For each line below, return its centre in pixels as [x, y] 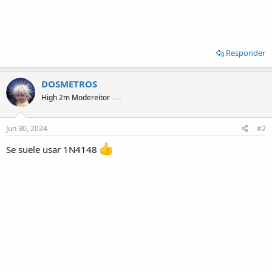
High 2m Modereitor [76, 97]
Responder [246, 53]
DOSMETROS [69, 83]
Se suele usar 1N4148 [53, 149]
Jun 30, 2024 [27, 128]
